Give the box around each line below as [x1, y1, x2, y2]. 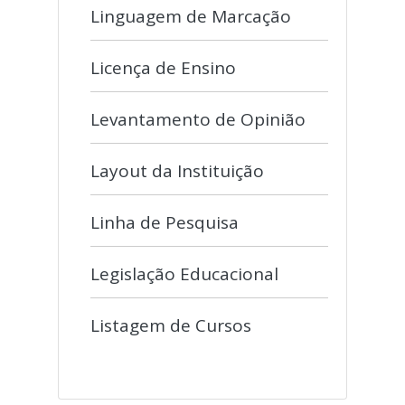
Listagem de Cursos [90, 314, 251, 337]
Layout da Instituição [90, 159, 264, 183]
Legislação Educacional [90, 262, 278, 286]
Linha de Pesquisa [90, 211, 239, 234]
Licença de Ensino [90, 56, 236, 80]
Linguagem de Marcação [90, 5, 291, 28]
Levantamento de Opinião [90, 108, 306, 131]
